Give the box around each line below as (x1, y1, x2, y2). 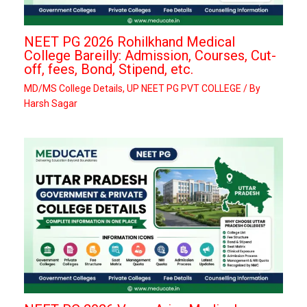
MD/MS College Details (24, 82, 123, 94)
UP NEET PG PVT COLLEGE (127, 82, 241, 94)
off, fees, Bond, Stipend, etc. (24, 60, 193, 77)
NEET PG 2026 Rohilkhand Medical (24, 33, 235, 50)
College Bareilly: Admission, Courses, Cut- (24, 47, 276, 64)
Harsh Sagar (24, 97, 77, 109)
